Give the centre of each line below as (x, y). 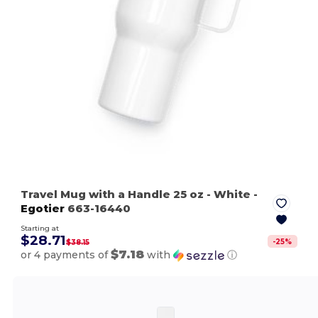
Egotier (43, 209)
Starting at (40, 229)
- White (229, 194)
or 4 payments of (66, 255)
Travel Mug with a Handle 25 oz (114, 194)
